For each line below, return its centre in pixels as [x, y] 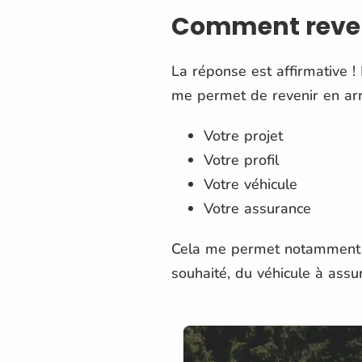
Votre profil [241, 160]
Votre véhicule [250, 184]
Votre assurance [257, 208]
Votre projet [243, 135]
